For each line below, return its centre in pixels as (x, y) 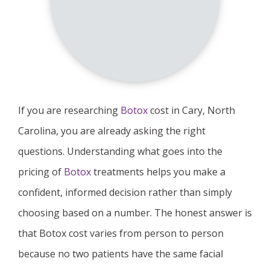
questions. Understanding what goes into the (120, 151)
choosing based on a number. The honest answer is (135, 213)
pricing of (41, 172)
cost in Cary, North (193, 110)
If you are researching (69, 110)
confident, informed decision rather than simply (125, 192)
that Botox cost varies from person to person (121, 233)
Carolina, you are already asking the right (112, 131)
